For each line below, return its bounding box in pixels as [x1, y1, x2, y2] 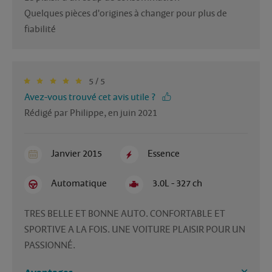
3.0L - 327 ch [152, 177, 202, 190]
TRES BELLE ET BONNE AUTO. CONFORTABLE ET [24, 207, 225, 220]
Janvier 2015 [51, 148, 103, 160]
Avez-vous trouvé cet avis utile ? [24, 91, 155, 104]
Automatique [51, 177, 107, 190]
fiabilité [24, 23, 56, 36]
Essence [147, 148, 180, 160]
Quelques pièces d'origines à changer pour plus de [24, 7, 227, 20]
